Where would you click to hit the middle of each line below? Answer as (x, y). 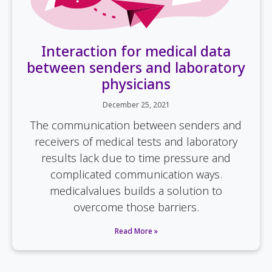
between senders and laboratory (136, 68)
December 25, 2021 (136, 105)
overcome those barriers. (136, 207)
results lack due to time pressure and (136, 158)
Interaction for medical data (136, 51)
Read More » (136, 231)
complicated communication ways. (136, 175)
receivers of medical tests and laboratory (136, 142)
